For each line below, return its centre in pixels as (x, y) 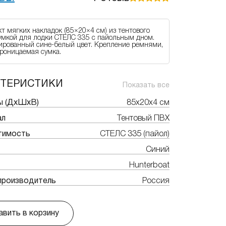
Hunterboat (149, 165)
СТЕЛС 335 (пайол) (135, 134)
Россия (156, 181)
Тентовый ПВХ (143, 119)
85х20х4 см (148, 103)
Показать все (146, 86)
